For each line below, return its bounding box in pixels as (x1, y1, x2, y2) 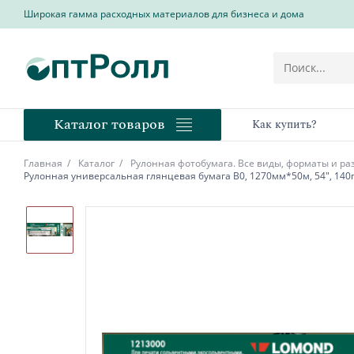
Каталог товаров (53, 114, 164, 136)
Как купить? (251, 115, 317, 133)
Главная (24, 156, 62, 170)
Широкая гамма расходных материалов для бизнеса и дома (24, 7, 304, 21)
